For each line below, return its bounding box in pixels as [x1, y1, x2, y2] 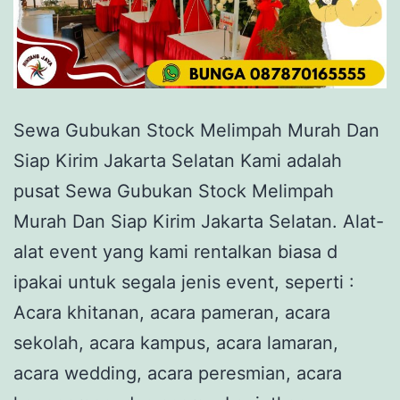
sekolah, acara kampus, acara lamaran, [13, 331, 338, 354]
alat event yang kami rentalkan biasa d [13, 240, 337, 262]
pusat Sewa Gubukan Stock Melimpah [13, 179, 334, 202]
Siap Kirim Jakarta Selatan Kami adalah [13, 149, 342, 171]
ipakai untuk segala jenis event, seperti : [13, 271, 354, 293]
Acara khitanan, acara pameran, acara [13, 301, 330, 323]
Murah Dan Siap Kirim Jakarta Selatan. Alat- [13, 210, 384, 232]
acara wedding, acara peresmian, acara [13, 362, 342, 384]
